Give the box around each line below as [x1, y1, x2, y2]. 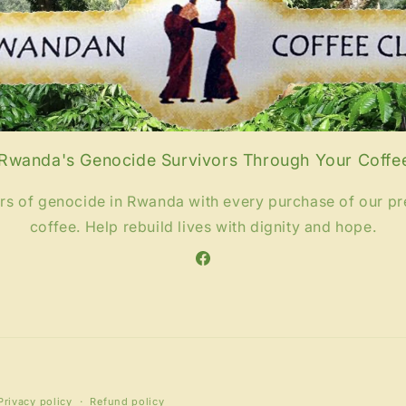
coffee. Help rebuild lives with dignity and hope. [29, 217, 377, 237]
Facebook [193, 260, 256, 276]
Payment [202, 382, 266, 401]
